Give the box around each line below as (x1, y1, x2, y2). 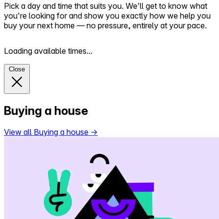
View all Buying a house (4, 127, 90, 137)
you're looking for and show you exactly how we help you (4, 10, 211, 21)
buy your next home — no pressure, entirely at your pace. (4, 20, 207, 30)
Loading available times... (4, 45, 92, 56)
